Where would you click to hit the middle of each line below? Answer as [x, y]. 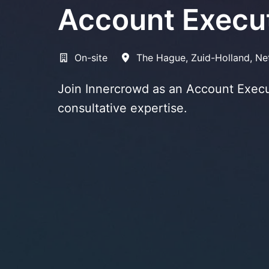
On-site [91, 57]
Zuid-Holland [220, 57]
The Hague [161, 57]
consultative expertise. [122, 108]
